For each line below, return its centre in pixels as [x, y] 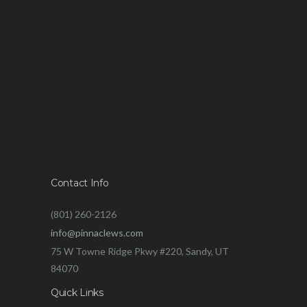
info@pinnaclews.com [97, 232]
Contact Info [80, 183]
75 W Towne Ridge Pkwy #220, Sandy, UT [140, 251]
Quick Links [77, 292]
